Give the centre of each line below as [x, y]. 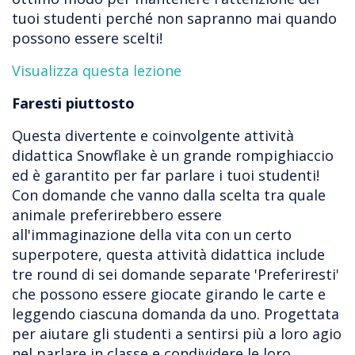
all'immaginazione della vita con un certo [152, 235]
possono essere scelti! [87, 38]
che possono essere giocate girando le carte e [169, 294]
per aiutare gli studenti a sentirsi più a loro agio [177, 334]
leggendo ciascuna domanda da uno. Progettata [176, 314]
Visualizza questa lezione [97, 71]
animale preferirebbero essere [117, 215]
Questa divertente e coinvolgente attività [153, 136]
